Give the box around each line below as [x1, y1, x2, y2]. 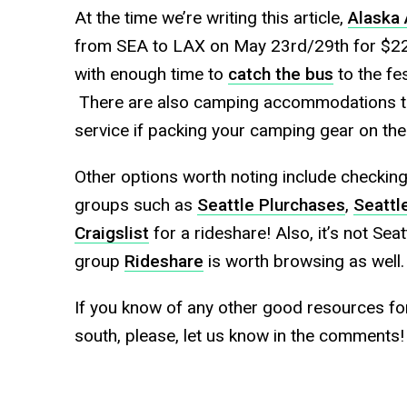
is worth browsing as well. [203, 251, 404, 273]
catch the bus [227, 64, 333, 85]
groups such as [74, 194, 197, 216]
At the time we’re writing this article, [74, 7, 348, 29]
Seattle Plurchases [196, 194, 345, 216]
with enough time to [74, 64, 228, 85]
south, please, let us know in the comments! [74, 325, 404, 347]
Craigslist [74, 223, 149, 244]
